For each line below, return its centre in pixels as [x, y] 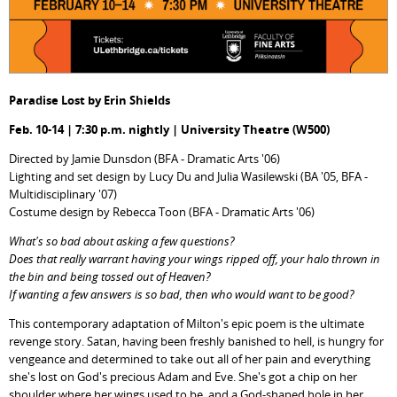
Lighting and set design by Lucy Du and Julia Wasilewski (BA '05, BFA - [189, 176]
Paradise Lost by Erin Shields [90, 101]
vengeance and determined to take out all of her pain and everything [190, 358]
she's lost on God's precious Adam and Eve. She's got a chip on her [183, 376]
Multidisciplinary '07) [63, 194]
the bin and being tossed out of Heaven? [110, 276]
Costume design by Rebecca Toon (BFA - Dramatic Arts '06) [162, 211]
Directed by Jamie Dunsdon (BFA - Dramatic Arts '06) [145, 158]
